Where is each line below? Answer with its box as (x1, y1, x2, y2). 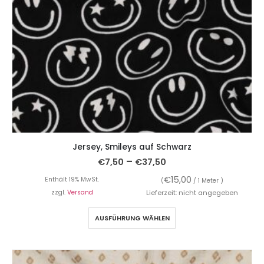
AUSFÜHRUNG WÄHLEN (94, 213, 170, 223)
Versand (67, 187, 93, 197)
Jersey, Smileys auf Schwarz (72, 141, 192, 153)
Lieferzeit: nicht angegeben (146, 187, 238, 197)
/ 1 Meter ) (192, 176, 223, 185)
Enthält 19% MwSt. (45, 174, 99, 184)
